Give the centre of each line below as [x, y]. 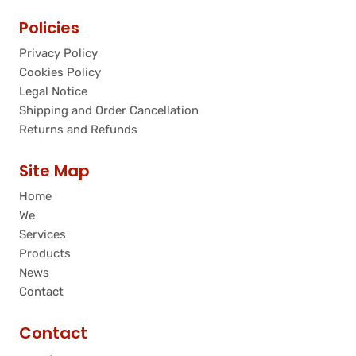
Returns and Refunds [78, 130]
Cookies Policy [60, 73]
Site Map [54, 171]
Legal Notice [53, 92]
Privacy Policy [58, 54]
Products [45, 254]
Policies [49, 28]
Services [43, 235]
